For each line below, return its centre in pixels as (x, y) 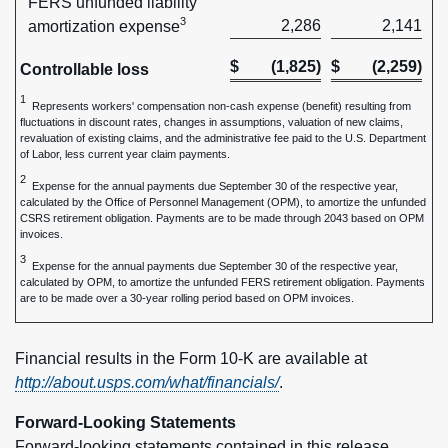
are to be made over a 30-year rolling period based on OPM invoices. (187, 298)
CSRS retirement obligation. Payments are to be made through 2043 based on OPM (222, 218)
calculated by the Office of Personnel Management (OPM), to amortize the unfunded (223, 202)
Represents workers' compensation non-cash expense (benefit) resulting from (218, 106)
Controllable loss (84, 69)
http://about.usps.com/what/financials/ (147, 382)
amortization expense (104, 26)
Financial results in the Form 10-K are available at (191, 358)
